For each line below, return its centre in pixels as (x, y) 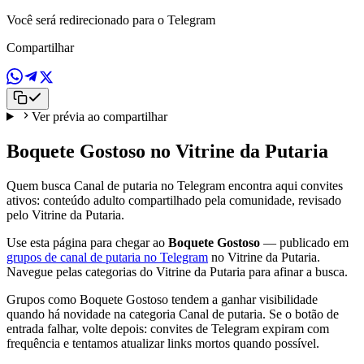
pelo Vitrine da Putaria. (65, 214)
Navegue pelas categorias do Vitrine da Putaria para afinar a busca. (177, 271)
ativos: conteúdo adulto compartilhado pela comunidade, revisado (174, 200)
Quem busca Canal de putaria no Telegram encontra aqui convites (175, 185)
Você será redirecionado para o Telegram (111, 19)
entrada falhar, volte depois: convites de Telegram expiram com (168, 328)
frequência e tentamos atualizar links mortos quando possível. (163, 343)
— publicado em (304, 242)
